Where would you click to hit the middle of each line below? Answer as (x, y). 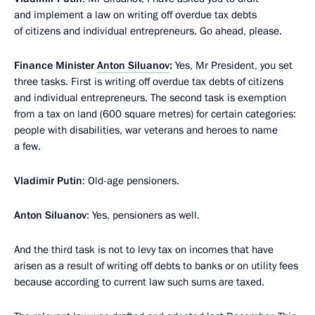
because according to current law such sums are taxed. (139, 282)
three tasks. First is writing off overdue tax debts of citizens (149, 81)
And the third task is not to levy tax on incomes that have (144, 249)
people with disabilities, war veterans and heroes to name (146, 130)
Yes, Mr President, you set (232, 65)
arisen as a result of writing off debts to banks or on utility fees (156, 265)
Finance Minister (56, 65)
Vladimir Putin (48, 180)
